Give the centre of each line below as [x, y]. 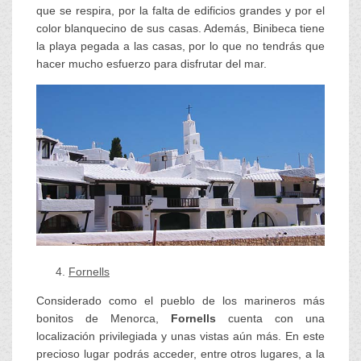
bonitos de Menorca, [104, 318]
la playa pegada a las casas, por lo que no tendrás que [180, 46]
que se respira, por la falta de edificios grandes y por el [180, 10]
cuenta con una [270, 318]
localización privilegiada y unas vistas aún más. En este [180, 336]
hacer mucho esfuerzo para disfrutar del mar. [151, 63]
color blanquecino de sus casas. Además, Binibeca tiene [180, 28]
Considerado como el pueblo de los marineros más [180, 301]
